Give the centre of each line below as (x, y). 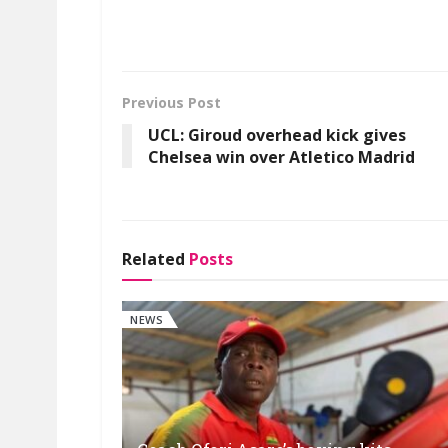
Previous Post (171, 103)
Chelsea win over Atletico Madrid (281, 157)
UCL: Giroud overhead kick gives (277, 135)
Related (153, 259)
